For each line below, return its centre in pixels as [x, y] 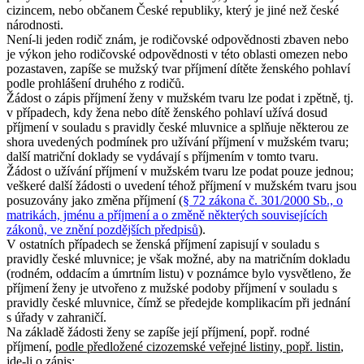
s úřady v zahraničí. [56, 318]
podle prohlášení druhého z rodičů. [95, 84]
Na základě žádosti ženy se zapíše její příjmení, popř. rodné [158, 332]
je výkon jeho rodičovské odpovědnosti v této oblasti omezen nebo [177, 54]
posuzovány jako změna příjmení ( [95, 201]
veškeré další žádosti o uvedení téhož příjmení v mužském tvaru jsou [182, 186]
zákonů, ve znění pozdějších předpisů [102, 230]
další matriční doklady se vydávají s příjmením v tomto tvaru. [162, 157]
